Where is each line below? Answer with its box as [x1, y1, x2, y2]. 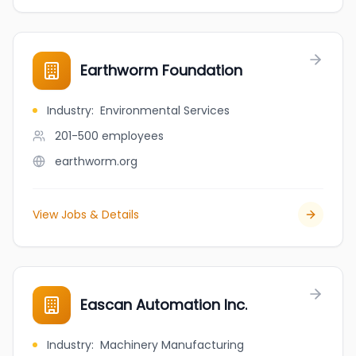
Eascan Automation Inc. [80, 295, 247, 315]
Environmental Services [100, 103, 230, 118]
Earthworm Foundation [80, 60, 242, 80]
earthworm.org [55, 153, 137, 169]
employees [102, 128, 164, 144]
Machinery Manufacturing [100, 337, 244, 353]
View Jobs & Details [33, 207, 139, 222]
